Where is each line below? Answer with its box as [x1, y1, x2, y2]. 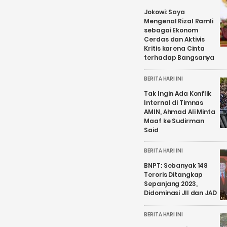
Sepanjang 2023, [144, 179, 198, 188]
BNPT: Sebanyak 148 [144, 161, 208, 170]
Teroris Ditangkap [144, 170, 203, 179]
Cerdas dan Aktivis [144, 35, 205, 44]
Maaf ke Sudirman [144, 116, 204, 125]
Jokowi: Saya [144, 8, 185, 17]
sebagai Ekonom [144, 26, 198, 35]
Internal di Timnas [144, 98, 204, 107]
